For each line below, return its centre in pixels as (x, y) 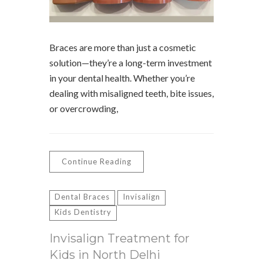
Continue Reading (97, 161)
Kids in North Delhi (105, 255)
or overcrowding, (84, 108)
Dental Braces (82, 197)
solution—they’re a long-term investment (131, 63)
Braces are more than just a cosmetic (123, 47)
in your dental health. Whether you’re (122, 78)
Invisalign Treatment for (119, 238)
